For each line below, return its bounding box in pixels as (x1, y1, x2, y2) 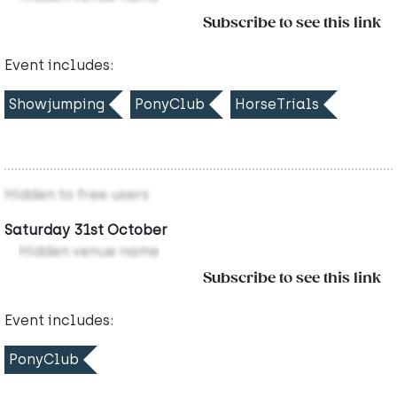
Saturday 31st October (4, 222, 167, 239)
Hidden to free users (4, 186, 149, 204)
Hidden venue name (19, 243, 160, 261)
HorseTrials (235, 96, 319, 113)
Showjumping (9, 96, 105, 113)
